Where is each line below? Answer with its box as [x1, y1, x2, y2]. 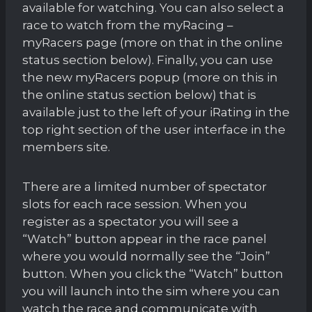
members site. [22, 139, 110, 154]
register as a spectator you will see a [22, 214, 239, 228]
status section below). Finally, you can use [22, 52, 273, 67]
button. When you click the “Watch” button [22, 266, 283, 281]
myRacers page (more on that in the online [22, 35, 283, 49]
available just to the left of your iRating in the [22, 104, 290, 119]
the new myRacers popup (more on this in [22, 70, 278, 84]
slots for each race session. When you [22, 196, 247, 211]
